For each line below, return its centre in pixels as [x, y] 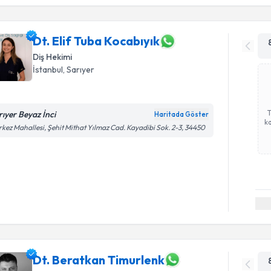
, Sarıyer [79, 69]
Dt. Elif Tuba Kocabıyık [96, 41]
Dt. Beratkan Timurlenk [99, 260]
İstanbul [48, 69]
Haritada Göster [182, 114]
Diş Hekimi [53, 57]
